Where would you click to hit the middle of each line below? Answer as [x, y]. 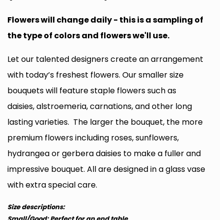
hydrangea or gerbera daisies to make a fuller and [104, 153]
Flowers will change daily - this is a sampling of [105, 20]
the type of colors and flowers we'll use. [88, 36]
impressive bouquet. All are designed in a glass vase [106, 169]
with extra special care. [52, 185]
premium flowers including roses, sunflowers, [93, 138]
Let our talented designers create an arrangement [105, 59]
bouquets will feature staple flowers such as [92, 91]
